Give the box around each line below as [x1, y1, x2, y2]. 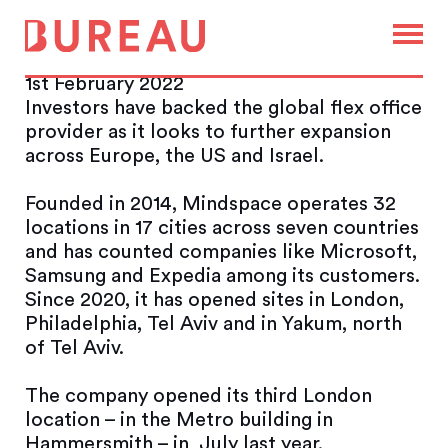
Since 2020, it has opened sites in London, [25, 290, 404, 310]
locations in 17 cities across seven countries [25, 218, 419, 238]
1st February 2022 [25, 74, 184, 94]
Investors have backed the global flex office [25, 98, 422, 118]
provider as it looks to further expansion [25, 122, 391, 142]
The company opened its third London [25, 386, 372, 406]
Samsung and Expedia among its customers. [25, 266, 420, 286]
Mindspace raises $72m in [25, 3, 370, 33]
